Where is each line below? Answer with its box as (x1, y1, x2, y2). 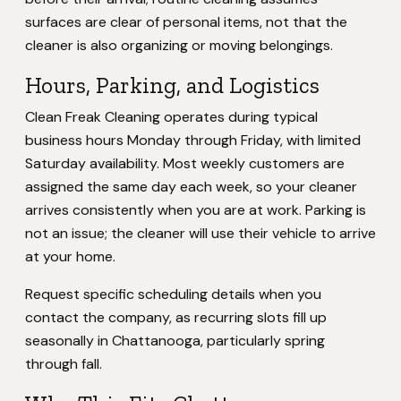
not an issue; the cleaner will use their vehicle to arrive (25, 224, 376, 243)
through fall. (25, 354, 102, 373)
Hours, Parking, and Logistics (25, 72, 320, 98)
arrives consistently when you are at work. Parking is (25, 200, 366, 219)
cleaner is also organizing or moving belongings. (25, 36, 333, 55)
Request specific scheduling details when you (25, 285, 321, 303)
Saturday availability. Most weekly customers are (25, 154, 345, 173)
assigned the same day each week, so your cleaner (25, 177, 357, 196)
